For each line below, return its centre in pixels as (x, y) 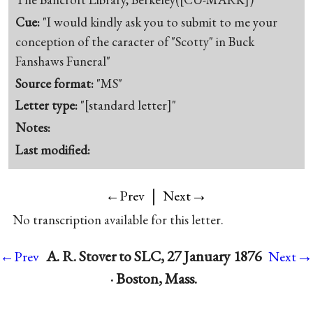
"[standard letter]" (129, 105)
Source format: (56, 83)
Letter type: (48, 105)
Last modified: (53, 150)
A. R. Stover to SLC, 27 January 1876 (154, 256)
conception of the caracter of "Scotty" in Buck (135, 41)
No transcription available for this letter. (118, 219)
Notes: (33, 128)
